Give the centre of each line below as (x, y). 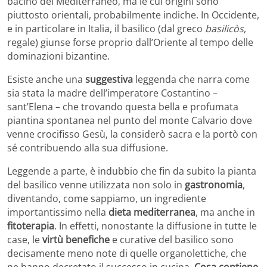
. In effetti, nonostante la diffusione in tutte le (156, 226)
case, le (24, 240)
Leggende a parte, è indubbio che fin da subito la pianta (132, 171)
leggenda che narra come (193, 80)
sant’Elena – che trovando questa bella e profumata (123, 107)
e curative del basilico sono (172, 240)
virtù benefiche (75, 240)
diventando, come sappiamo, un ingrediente (107, 199)
